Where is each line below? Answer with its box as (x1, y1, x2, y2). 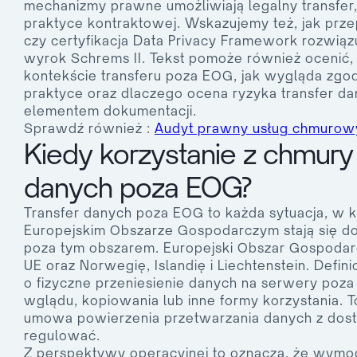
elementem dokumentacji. (24, 103, 197, 120)
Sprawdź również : (24, 120, 155, 137)
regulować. (24, 328, 100, 344)
